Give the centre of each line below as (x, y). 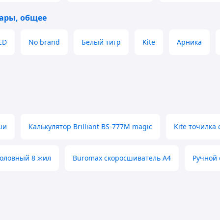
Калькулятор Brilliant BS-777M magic (90, 126)
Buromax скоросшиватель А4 (122, 158)
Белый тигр (101, 42)
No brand (44, 42)
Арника (189, 42)
